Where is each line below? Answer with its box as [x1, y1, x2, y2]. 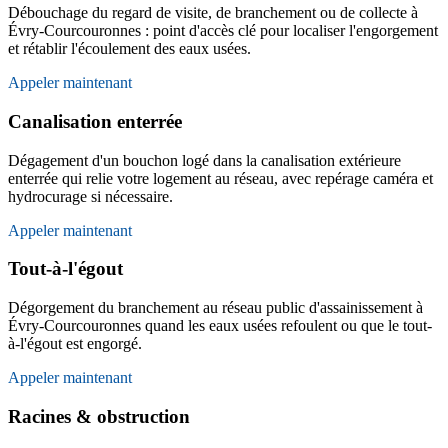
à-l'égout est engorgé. [8, 335, 142, 353]
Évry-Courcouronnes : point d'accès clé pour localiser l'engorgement [8, 22, 438, 40]
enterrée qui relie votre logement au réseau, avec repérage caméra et [8, 169, 433, 187]
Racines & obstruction [8, 405, 190, 427]
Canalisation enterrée [8, 110, 182, 132]
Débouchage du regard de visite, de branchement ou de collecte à [8, 4, 418, 22]
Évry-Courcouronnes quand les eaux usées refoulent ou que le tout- [8, 317, 432, 335]
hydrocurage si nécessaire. [8, 187, 173, 205]
